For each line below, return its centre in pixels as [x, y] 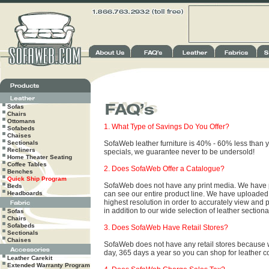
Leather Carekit [30, 258]
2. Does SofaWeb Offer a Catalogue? [164, 169]
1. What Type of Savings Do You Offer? [167, 127]
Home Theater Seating [40, 157]
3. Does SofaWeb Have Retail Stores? [166, 228]
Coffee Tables [27, 164]
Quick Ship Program [37, 179]
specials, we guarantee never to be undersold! [179, 152]
